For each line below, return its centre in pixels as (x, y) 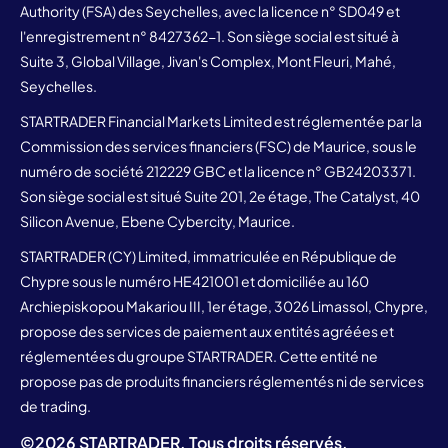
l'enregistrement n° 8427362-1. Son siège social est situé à (209, 35)
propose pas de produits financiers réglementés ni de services (222, 380)
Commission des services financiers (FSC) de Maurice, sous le (218, 145)
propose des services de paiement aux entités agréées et (207, 330)
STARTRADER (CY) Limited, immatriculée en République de (208, 255)
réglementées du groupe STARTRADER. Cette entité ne (199, 355)
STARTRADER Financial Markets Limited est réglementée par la (221, 120)
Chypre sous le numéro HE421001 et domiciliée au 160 (194, 280)
